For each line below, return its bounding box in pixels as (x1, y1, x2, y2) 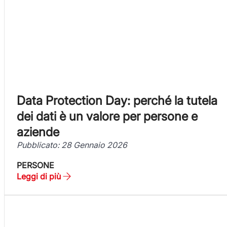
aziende (17, 124, 59, 139)
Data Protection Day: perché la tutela (17, 93, 217, 108)
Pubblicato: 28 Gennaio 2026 (17, 139, 127, 150)
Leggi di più (17, 171, 61, 181)
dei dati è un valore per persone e (17, 108, 198, 124)
